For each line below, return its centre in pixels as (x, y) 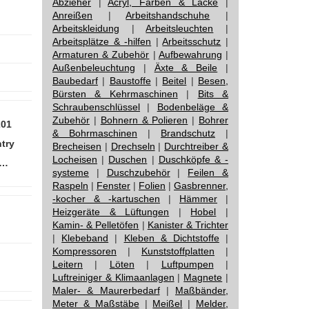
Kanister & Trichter (188, 225)
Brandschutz (188, 133)
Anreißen (72, 15)
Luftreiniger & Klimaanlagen (113, 277)
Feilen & (208, 172)
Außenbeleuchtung (94, 68)
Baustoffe (130, 81)
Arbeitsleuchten (180, 28)
